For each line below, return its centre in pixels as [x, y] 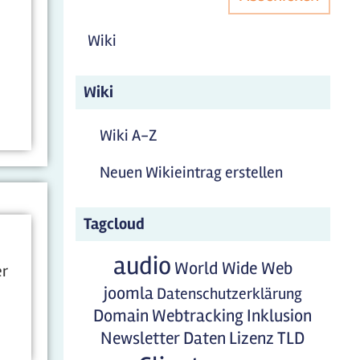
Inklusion [280, 316]
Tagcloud [114, 224]
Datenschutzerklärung [229, 294]
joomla [128, 293]
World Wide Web [233, 268]
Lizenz [252, 338]
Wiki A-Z [128, 135]
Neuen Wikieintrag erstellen [191, 172]
